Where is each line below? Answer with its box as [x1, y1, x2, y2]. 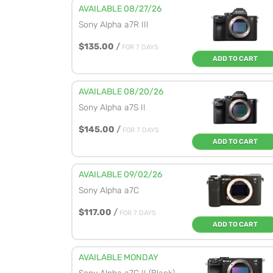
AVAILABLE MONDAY [79, 252, 158, 263]
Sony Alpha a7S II [79, 102, 146, 113]
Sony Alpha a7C [79, 185, 139, 196]
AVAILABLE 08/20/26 [79, 87, 163, 97]
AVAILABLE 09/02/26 [79, 169, 162, 180]
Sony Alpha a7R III [79, 19, 149, 30]
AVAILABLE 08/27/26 [79, 4, 161, 14]
